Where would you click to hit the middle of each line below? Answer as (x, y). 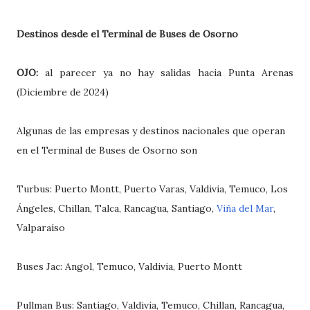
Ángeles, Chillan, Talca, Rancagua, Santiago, (117, 209)
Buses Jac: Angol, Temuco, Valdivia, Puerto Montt (129, 267)
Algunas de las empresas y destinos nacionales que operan (151, 131)
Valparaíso (41, 228)
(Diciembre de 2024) (63, 92)
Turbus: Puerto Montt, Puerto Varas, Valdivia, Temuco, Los (152, 189)
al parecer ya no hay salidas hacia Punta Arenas (169, 73)
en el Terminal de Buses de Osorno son (107, 151)
